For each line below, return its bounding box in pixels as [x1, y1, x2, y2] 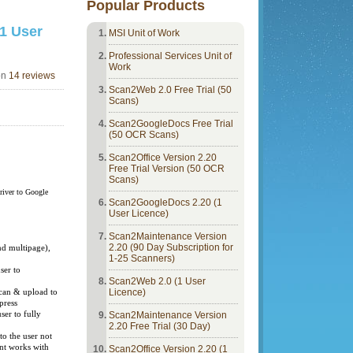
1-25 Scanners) [109, 253, 175, 264]
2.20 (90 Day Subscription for [109, 242, 233, 253]
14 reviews [9, 70, 55, 81]
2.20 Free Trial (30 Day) [109, 321, 210, 332]
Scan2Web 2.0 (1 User [109, 276, 206, 287]
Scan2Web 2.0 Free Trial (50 [109, 84, 232, 95]
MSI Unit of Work [109, 28, 180, 39]
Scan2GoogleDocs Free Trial [109, 118, 233, 129]
